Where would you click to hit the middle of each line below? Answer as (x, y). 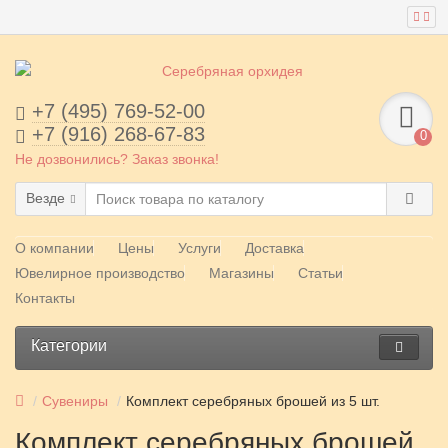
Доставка (274, 248)
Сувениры (75, 401)
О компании (54, 248)
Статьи (320, 273)
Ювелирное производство (100, 273)
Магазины (241, 273)
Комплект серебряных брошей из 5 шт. (253, 401)
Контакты (45, 298)
